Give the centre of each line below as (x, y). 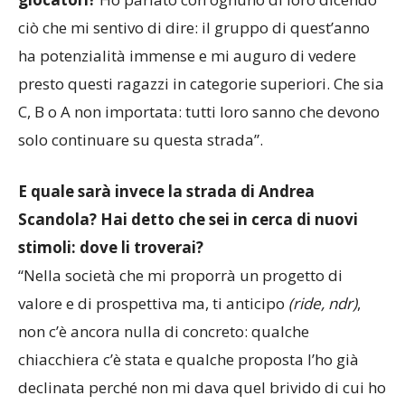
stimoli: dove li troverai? (111, 315)
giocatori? (57, 67)
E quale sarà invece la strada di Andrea (166, 259)
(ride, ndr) (323, 371)
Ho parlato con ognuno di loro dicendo (236, 67)
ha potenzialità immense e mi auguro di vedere (187, 123)
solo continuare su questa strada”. (141, 207)
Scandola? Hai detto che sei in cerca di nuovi (188, 287)
